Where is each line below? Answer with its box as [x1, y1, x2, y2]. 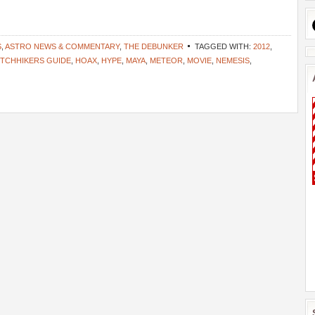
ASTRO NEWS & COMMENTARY [5, 42, 120, 51]
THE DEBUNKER [124, 42, 184, 51]
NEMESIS [216, 56, 250, 65]
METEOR [150, 56, 183, 65]
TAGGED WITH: [195, 42, 253, 51]
